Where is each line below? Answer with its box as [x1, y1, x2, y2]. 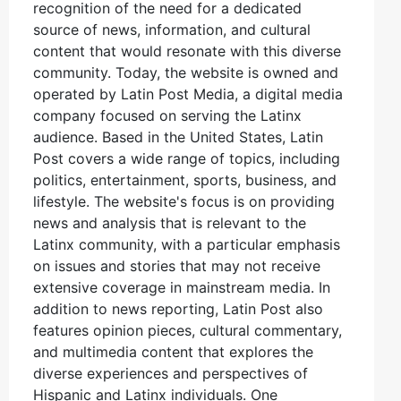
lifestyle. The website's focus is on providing [33, 192, 335, 210]
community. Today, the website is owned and [33, 63, 338, 81]
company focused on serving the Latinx [33, 106, 302, 124]
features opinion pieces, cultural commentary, [33, 320, 342, 339]
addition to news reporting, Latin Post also [33, 299, 323, 318]
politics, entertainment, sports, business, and [33, 170, 337, 189]
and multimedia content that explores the [33, 342, 313, 361]
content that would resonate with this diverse [33, 41, 341, 60]
